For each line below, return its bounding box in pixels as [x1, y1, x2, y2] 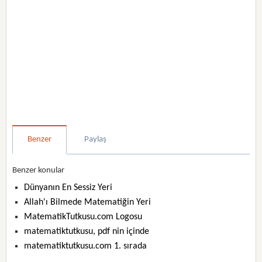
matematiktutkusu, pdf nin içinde [24, 227, 150, 236]
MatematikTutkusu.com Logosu [24, 212, 143, 222]
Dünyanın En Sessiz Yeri [24, 183, 113, 192]
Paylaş [84, 135, 107, 144]
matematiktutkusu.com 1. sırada [24, 242, 147, 251]
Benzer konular [12, 166, 65, 175]
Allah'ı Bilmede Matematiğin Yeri [24, 198, 151, 207]
